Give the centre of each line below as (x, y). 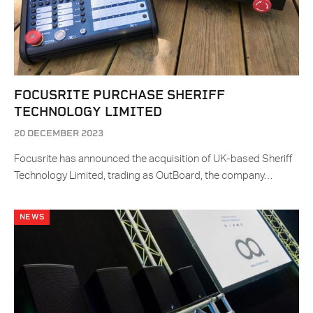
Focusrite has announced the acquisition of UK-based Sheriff (153, 159)
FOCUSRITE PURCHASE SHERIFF (119, 95)
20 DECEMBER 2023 (59, 133)
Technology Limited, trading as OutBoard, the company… (143, 176)
